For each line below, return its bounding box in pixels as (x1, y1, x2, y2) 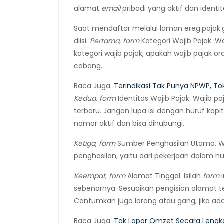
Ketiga (74, 138, 95, 148)
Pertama (90, 36, 119, 46)
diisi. (74, 36, 90, 46)
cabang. (74, 61, 102, 71)
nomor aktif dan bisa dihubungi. (74, 118, 184, 128)
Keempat (74, 171, 105, 181)
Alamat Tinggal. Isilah (125, 171, 203, 181)
